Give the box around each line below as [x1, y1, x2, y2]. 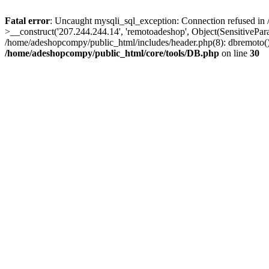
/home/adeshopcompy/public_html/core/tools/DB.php [5, 48, 219, 58]
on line [219, 48, 250, 58]
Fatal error [5, 16, 50, 26]
